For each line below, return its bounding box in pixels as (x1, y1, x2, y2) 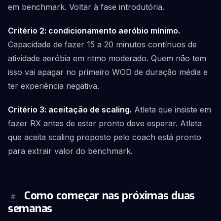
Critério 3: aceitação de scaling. (8, 105, 132, 114)
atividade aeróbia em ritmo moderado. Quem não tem (8, 53, 206, 63)
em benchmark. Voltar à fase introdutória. (8, 2, 164, 12)
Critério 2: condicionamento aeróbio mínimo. (8, 26, 180, 36)
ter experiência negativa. (8, 81, 99, 91)
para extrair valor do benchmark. (8, 146, 133, 156)
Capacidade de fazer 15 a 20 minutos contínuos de (8, 39, 197, 49)
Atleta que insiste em (132, 105, 211, 114)
